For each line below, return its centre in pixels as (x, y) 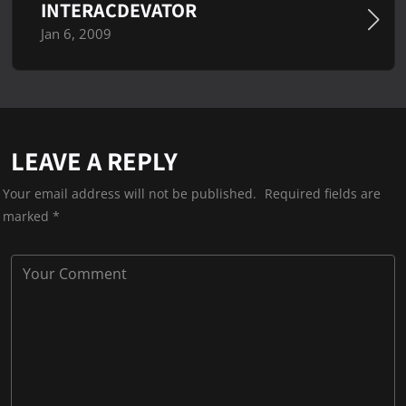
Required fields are (322, 193)
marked (27, 216)
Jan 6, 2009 (76, 34)
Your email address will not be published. (129, 193)
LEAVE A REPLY (94, 161)
